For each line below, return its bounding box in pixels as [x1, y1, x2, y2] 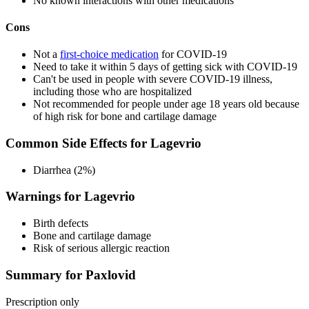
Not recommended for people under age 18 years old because [33, 98, 299, 110]
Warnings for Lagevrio [6, 189, 135, 204]
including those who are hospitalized [33, 86, 192, 98]
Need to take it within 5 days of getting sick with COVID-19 [33, 61, 297, 73]
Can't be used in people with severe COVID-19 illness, [33, 73, 272, 86]
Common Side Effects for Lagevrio [6, 135, 201, 150]
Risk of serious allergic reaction [33, 242, 170, 255]
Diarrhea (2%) [33, 163, 95, 176]
